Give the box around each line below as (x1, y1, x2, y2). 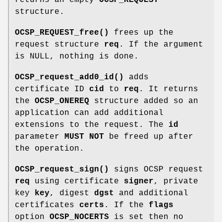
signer (124, 176, 154, 186)
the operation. (15, 144, 84, 153)
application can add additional (15, 108, 164, 117)
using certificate (30, 176, 124, 186)
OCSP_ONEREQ (35, 96, 89, 106)
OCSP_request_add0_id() (15, 72, 124, 82)
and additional (114, 188, 188, 198)
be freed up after (104, 132, 193, 141)
